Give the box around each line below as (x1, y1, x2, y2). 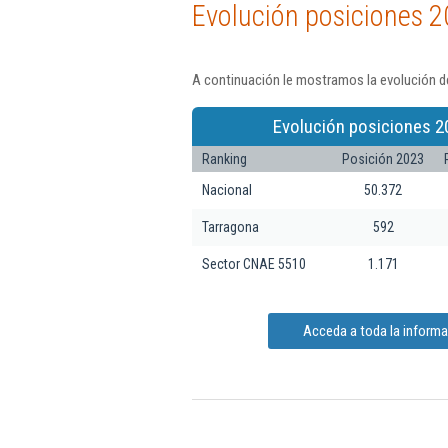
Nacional (202, 181, 252, 198)
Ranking (202, 150, 247, 167)
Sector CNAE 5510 (202, 255, 306, 272)
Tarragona (202, 218, 259, 235)
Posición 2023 (342, 150, 424, 167)
